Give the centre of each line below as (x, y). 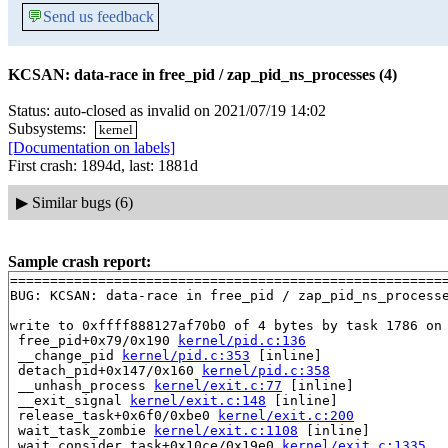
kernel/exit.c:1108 (226, 430)
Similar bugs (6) (82, 202)
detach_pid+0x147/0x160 (106, 370)
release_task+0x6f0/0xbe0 (114, 415)
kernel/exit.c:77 (218, 385)
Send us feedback (98, 16)
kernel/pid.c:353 (186, 355)
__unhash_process (82, 385)
